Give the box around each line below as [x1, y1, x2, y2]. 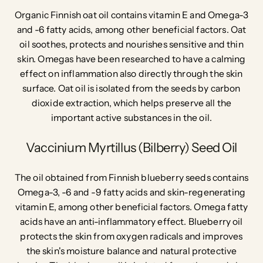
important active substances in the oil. [50, 112, 213, 124]
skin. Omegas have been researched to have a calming [17, 53, 246, 65]
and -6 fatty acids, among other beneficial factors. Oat [16, 24, 247, 36]
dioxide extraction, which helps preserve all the [31, 97, 232, 109]
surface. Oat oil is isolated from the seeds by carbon [22, 83, 241, 95]
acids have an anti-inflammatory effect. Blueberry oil [20, 216, 243, 228]
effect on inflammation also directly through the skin [20, 68, 243, 80]
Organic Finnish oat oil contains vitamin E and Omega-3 [14, 9, 249, 21]
